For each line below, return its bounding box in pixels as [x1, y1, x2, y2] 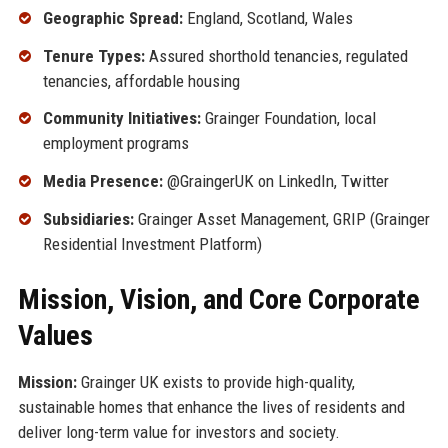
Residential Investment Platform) [42, 233, 262, 254]
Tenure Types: [42, 45, 145, 66]
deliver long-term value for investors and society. [17, 421, 340, 442]
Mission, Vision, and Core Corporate [17, 282, 420, 316]
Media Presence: [42, 171, 163, 192]
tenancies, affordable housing [42, 70, 240, 91]
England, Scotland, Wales [182, 7, 353, 28]
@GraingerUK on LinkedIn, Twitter [162, 171, 389, 192]
